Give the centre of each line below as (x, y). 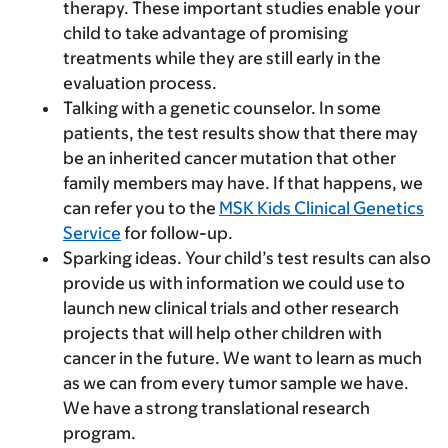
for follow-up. (177, 233)
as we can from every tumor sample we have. (236, 383)
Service (92, 233)
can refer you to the (141, 208)
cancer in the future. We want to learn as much (242, 358)
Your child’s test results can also (306, 258)
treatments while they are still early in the (222, 58)
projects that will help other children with (222, 333)
